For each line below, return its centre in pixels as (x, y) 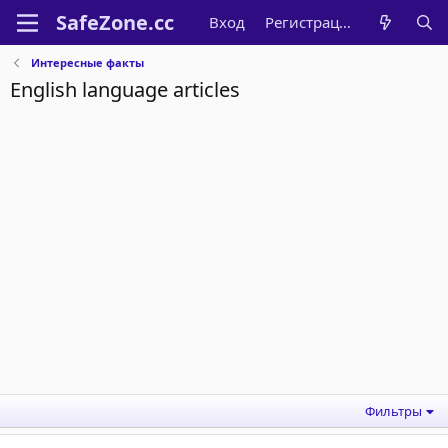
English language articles (125, 89)
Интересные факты (87, 62)
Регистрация (345, 22)
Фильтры (394, 411)
